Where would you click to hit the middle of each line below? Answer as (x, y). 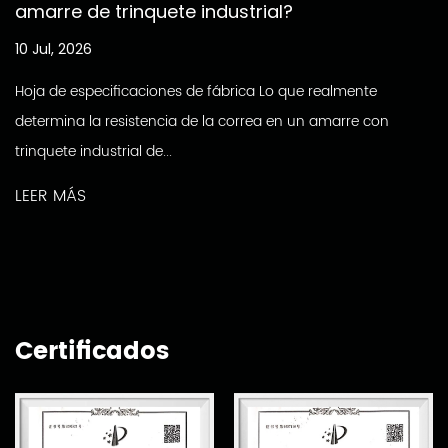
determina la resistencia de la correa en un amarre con (202, 122)
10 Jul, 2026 (53, 49)
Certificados (92, 352)
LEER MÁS (50, 196)
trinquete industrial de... (93, 152)
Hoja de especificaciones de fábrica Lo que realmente (196, 92)
